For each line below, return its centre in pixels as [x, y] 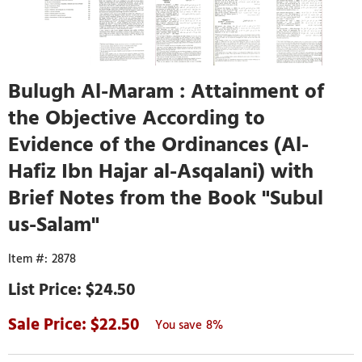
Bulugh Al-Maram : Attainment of [166, 91]
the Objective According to [137, 118]
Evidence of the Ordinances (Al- [158, 144]
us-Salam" [54, 224]
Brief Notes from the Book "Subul [166, 198]
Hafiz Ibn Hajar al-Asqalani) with [161, 171]
